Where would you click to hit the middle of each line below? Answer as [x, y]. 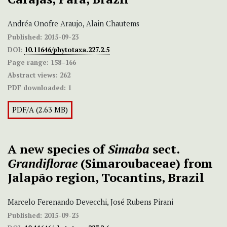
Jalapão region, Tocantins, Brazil [106, 178]
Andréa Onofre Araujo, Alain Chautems [73, 24]
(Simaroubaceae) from [145, 163]
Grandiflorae [43, 163]
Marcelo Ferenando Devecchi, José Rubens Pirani [90, 202]
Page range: [28, 63]
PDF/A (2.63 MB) [40, 110]
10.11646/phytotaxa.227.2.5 [67, 50]
